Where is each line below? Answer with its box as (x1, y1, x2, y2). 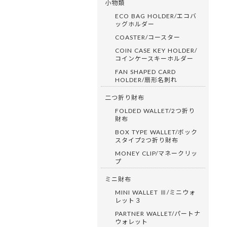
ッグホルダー (115, 19, 155, 28)
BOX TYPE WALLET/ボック (115, 127, 198, 136)
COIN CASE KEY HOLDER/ (115, 46, 197, 55)
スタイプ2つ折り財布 (115, 135, 178, 144)
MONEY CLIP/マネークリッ (115, 148, 198, 158)
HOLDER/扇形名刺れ (115, 75, 177, 84)
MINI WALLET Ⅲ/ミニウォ (115, 187, 196, 197)
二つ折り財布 (105, 93, 144, 102)
